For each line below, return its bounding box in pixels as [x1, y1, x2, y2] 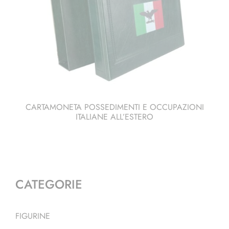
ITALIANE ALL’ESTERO [76, 111, 153, 123]
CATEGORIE [15, 175, 82, 193]
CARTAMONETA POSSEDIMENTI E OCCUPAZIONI [25, 101, 204, 113]
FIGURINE [15, 210, 50, 222]
